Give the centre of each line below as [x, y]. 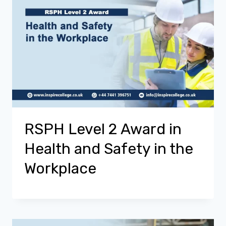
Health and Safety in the [109, 149]
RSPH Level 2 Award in [103, 129]
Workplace [60, 168]
